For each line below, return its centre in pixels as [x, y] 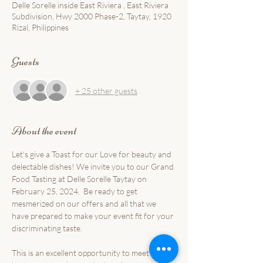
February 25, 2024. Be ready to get [75, 191]
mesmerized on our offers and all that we [85, 203]
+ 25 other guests [106, 90]
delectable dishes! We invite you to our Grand [94, 166]
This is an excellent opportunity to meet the [88, 253]
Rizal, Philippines [40, 27]
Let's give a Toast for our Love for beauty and [92, 154]
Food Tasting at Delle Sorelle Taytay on [80, 179]
